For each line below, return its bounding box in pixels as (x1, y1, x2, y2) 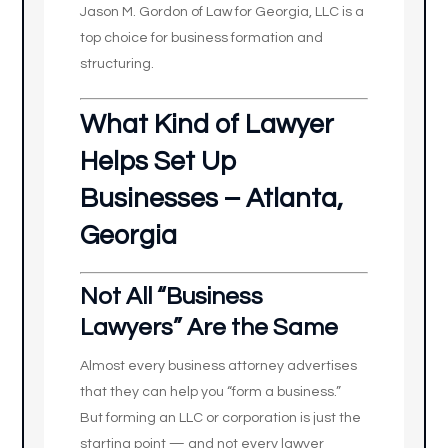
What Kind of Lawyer (80, 111, 335, 139)
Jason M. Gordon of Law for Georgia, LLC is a (80, 5, 365, 19)
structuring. (80, 57, 155, 71)
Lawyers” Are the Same (80, 315, 339, 340)
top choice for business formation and (80, 31, 324, 45)
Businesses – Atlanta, (80, 185, 344, 213)
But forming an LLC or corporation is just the (80, 411, 362, 425)
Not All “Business (80, 284, 264, 309)
